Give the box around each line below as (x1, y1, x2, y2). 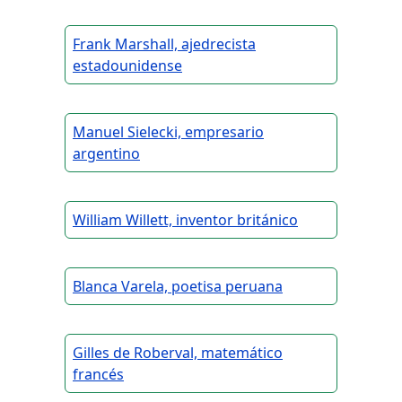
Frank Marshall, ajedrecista (73, 34, 256, 55)
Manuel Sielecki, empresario (73, 122, 264, 143)
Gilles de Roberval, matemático (73, 343, 283, 363)
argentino (73, 144, 140, 164)
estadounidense (73, 56, 182, 76)
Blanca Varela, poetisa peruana (73, 276, 283, 297)
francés (73, 364, 124, 385)
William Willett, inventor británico (73, 210, 298, 231)
